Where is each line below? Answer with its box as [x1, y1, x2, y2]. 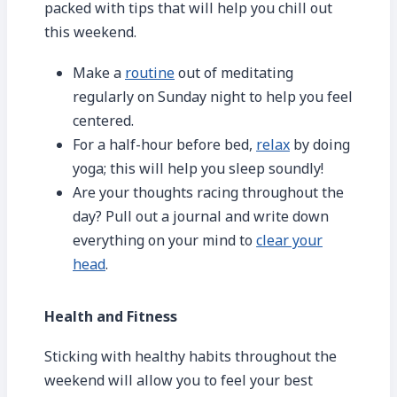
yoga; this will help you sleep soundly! [73, 158, 323, 178]
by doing [290, 134, 350, 154]
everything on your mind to [73, 230, 256, 250]
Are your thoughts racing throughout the [73, 182, 344, 202]
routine [125, 62, 175, 82]
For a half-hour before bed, [73, 134, 256, 154]
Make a [73, 62, 125, 82]
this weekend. [44, 22, 136, 43]
